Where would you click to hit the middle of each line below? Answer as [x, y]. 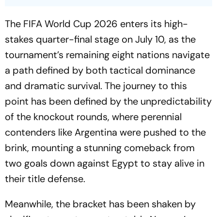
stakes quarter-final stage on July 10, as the [100, 39]
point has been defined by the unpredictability [108, 101]
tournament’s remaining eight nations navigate [107, 54]
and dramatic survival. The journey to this [96, 85]
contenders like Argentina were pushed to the [105, 132]
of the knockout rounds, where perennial [93, 116]
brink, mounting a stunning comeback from [100, 147]
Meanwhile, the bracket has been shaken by [100, 204]
